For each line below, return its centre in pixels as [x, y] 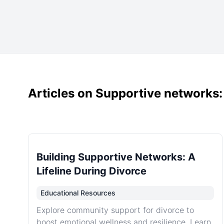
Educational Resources [78, 193]
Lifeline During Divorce [91, 171]
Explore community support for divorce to [115, 210]
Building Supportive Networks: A [116, 157]
